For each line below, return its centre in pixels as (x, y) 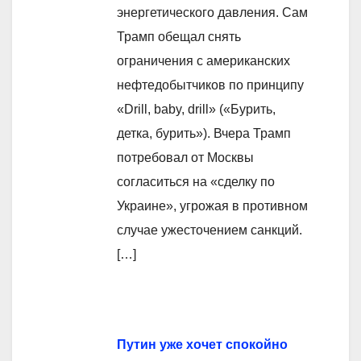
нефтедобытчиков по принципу (210, 85)
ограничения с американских (203, 61)
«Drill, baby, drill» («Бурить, (196, 110)
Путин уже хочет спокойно (202, 345)
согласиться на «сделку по (196, 182)
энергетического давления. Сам (212, 13)
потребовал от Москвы (185, 158)
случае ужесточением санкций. (210, 230)
